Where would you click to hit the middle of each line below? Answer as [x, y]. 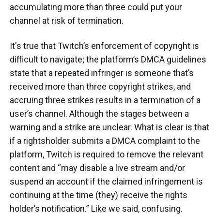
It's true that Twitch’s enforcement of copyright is [104, 46]
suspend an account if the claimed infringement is [106, 182]
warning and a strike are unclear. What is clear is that [109, 127]
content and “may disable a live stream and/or [97, 168]
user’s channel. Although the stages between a [99, 114]
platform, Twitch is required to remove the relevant [107, 155]
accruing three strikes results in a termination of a [105, 100]
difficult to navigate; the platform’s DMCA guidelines [108, 60]
